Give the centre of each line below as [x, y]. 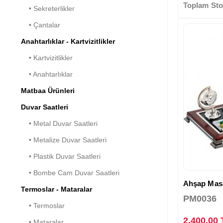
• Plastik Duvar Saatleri [61, 156]
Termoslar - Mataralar [56, 189]
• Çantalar [41, 25]
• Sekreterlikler [48, 8]
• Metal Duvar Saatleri [59, 123]
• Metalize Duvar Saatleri [64, 140]
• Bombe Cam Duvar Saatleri [70, 172]
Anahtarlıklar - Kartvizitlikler [68, 41]
